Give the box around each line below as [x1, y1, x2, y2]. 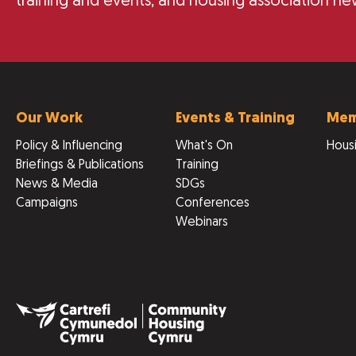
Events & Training [176, 111, 295, 126]
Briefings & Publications [16, 159, 144, 172]
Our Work [16, 111, 83, 126]
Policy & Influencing [16, 140, 122, 153]
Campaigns [16, 197, 78, 210]
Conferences [176, 197, 250, 210]
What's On [176, 140, 233, 153]
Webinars [176, 216, 228, 229]
